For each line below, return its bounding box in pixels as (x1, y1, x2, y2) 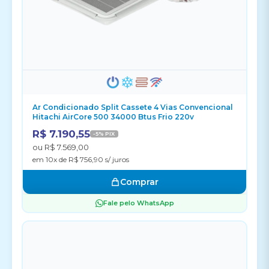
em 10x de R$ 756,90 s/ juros (32, 155, 129, 164)
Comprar (120, 177, 159, 187)
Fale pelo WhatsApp (103, 199, 174, 207)
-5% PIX (93, 130, 115, 137)
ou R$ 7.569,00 (32, 142, 89, 152)
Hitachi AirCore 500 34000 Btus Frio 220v (32, 112, 194, 121)
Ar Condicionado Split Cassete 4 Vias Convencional (32, 103, 233, 112)
